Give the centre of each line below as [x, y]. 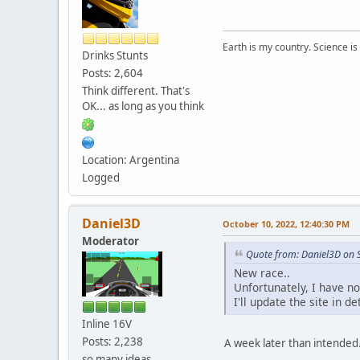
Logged [101, 177]
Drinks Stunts [115, 55]
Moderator [110, 241]
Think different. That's [136, 90]
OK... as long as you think [143, 106]
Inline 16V [107, 323]
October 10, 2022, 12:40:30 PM [286, 223]
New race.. [262, 272]
